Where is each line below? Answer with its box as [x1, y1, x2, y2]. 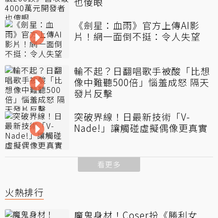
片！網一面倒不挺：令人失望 [74, 29, 200, 43]
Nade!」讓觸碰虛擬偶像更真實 [74, 121, 208, 134]
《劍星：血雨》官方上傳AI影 [74, 18, 200, 32]
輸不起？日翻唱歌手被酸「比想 [74, 64, 210, 77]
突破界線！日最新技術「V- [74, 109, 190, 123]
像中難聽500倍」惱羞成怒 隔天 [74, 75, 209, 89]
